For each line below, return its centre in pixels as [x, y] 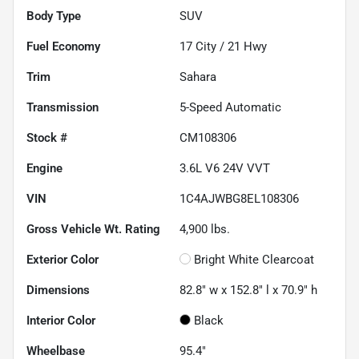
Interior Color [61, 320]
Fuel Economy [63, 46]
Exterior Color [63, 259]
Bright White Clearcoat [254, 259]
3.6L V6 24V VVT [225, 168]
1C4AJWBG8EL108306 [239, 198]
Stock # [47, 137]
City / [210, 46]
